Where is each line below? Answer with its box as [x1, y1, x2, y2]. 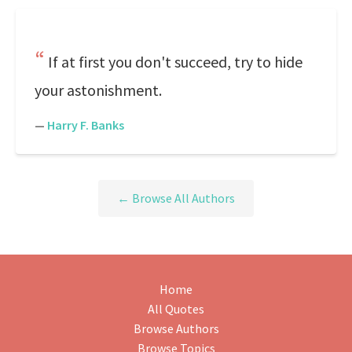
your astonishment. [35, 80, 162, 100]
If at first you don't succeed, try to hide [48, 52, 302, 71]
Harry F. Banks [47, 117, 124, 133]
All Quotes [148, 301, 204, 317]
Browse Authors [133, 321, 219, 337]
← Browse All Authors [117, 190, 235, 207]
